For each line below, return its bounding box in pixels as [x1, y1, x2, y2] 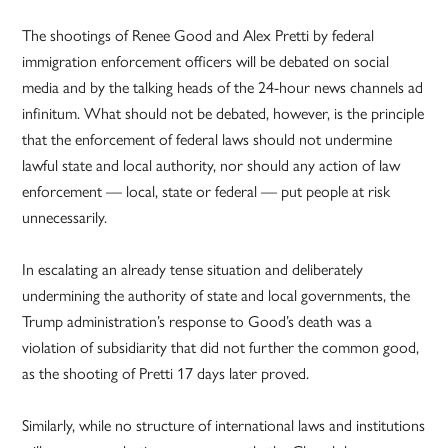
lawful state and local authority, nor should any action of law [22, 156, 401, 176]
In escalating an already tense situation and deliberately [22, 260, 364, 280]
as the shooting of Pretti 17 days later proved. [22, 364, 310, 384]
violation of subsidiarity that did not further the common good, [22, 338, 420, 358]
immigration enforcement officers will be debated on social [22, 52, 390, 72]
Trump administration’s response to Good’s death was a [22, 312, 373, 332]
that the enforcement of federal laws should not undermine [22, 130, 393, 150]
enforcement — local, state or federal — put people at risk [22, 182, 391, 202]
